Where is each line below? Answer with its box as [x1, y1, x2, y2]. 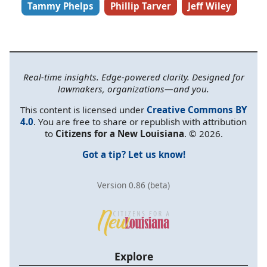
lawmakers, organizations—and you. [58, 82, 209, 95]
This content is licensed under [20, 103, 147, 116]
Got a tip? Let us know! [82, 148, 185, 161]
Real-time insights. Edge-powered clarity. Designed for [23, 70, 244, 83]
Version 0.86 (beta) [97, 179, 170, 191]
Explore [114, 249, 153, 264]
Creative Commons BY [147, 103, 247, 116]
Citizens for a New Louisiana [55, 127, 184, 139]
